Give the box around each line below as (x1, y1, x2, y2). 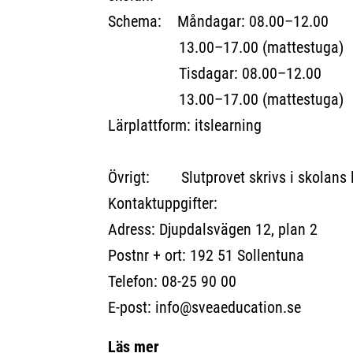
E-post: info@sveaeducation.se (107, 297, 301, 317)
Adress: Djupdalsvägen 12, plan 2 (107, 219, 318, 239)
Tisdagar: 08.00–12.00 (107, 63, 321, 83)
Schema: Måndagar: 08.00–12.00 (107, 11, 329, 31)
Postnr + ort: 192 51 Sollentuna (107, 245, 304, 265)
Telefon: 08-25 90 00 (107, 271, 236, 291)
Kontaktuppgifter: (107, 193, 217, 213)
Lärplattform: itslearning (107, 115, 262, 135)
